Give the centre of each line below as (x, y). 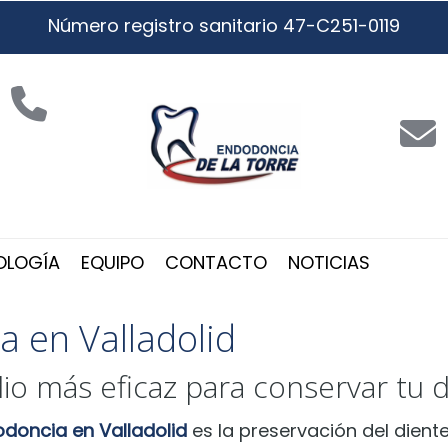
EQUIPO (112, 262)
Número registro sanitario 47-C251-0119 (224, 25)
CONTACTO (216, 262)
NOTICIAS (329, 262)
